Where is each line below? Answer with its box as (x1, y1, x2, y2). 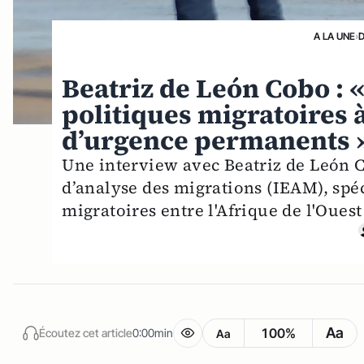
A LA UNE (313, 30, 355, 42)
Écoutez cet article (39, 325, 132, 340)
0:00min (132, 325, 173, 340)
